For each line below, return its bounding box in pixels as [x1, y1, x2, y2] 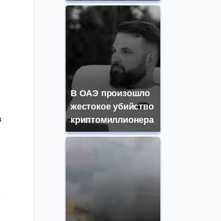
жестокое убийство [71, 102, 154, 112]
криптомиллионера [71, 115, 154, 125]
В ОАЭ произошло [71, 88, 150, 99]
